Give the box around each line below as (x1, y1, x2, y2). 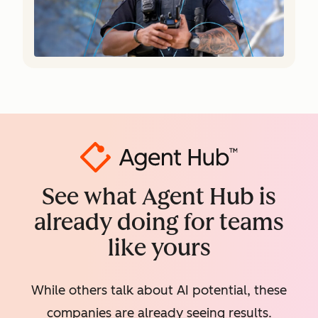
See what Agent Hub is (42, 182, 276, 210)
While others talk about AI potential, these (31, 283, 287, 299)
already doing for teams (34, 208, 284, 236)
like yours (107, 234, 211, 261)
